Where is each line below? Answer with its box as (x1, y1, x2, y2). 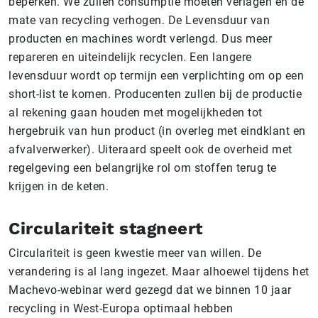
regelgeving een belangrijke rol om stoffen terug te (9, 161, 277, 175)
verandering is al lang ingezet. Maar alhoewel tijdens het (9, 265, 309, 279)
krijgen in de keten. (9, 180, 109, 194)
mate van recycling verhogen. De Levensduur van (9, 13, 270, 28)
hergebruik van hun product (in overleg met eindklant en (9, 124, 306, 138)
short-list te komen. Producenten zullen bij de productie (9, 87, 302, 102)
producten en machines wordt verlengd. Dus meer (9, 32, 272, 46)
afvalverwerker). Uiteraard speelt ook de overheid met (9, 143, 292, 157)
